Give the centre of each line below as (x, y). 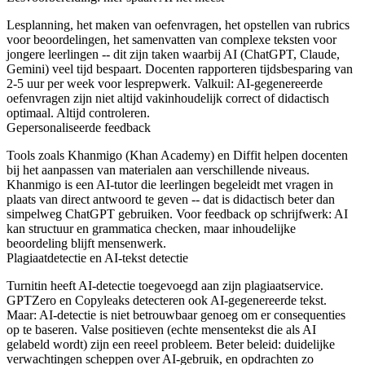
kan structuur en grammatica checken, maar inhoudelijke (151, 228)
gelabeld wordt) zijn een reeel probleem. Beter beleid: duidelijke (171, 344)
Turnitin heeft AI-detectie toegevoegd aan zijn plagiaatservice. (165, 285)
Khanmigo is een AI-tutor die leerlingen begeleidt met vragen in (170, 184)
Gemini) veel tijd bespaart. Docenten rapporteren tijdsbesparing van (180, 68)
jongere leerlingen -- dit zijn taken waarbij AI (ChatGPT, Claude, (173, 54)
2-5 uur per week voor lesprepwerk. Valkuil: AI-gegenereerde (165, 83)
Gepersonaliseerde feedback (79, 127)
